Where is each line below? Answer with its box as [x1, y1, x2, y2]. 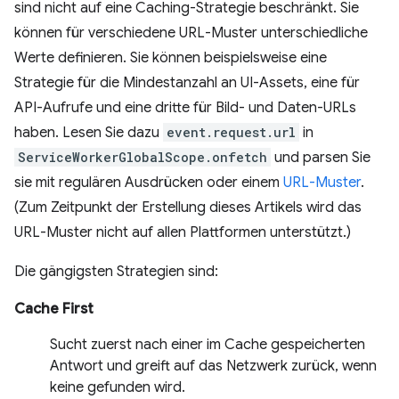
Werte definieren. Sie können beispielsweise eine [14, 49, 327, 68]
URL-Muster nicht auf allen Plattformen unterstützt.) [14, 224, 351, 242]
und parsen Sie [271, 149, 370, 167]
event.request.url [167, 124, 296, 142]
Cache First [14, 300, 94, 319]
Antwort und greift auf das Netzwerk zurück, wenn [50, 357, 377, 376]
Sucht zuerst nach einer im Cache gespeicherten [50, 336, 365, 354]
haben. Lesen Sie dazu [14, 124, 163, 142]
